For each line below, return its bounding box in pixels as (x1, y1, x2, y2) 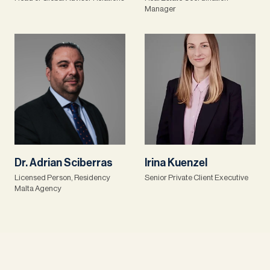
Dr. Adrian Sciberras (14, 157, 113, 168)
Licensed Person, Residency (14, 174, 110, 181)
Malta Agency (14, 184, 61, 192)
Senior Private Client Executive (145, 174, 248, 181)
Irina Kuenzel (145, 157, 207, 168)
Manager (145, 5, 176, 13)
